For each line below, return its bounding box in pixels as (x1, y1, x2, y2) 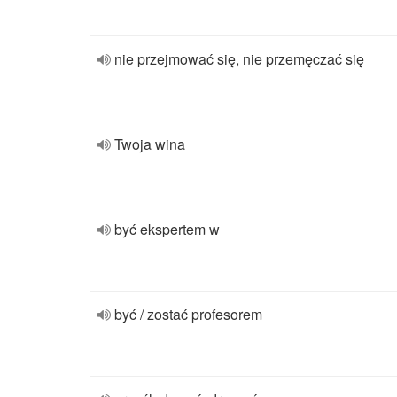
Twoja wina (114, 134, 185, 154)
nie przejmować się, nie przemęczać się (114, 49, 364, 69)
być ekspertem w (114, 219, 220, 239)
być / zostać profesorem (114, 304, 262, 324)
